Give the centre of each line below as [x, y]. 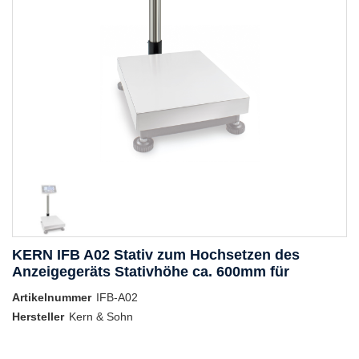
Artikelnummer [52, 298]
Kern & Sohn [101, 317]
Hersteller [38, 317]
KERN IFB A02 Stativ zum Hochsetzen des [156, 255]
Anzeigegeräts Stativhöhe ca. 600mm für [151, 272]
